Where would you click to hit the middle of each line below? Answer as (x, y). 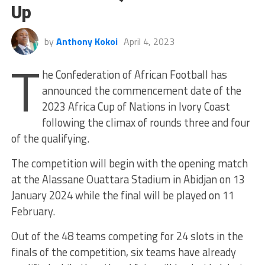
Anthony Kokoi (87, 41)
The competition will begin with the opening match (129, 163)
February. (33, 211)
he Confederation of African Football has (135, 74)
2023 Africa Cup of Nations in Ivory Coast (136, 106)
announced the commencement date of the (142, 90)
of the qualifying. (50, 138)
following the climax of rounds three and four (146, 122)
